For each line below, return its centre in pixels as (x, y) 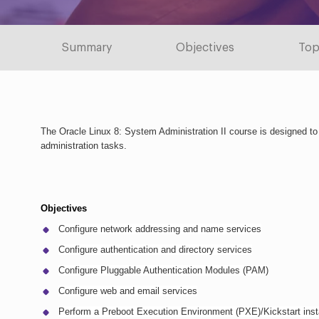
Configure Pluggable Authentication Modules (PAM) (163, 270)
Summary (87, 48)
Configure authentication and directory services (155, 249)
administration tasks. (84, 146)
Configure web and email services (128, 291)
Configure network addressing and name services (160, 229)
